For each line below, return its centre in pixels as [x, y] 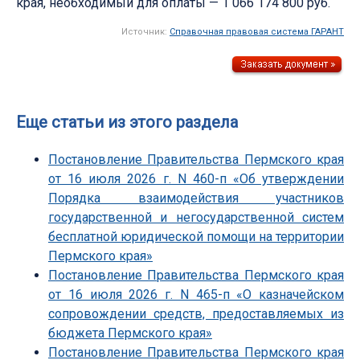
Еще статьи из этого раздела [127, 122]
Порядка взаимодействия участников [196, 198]
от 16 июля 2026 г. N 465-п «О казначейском [196, 294]
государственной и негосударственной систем [196, 217]
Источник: [145, 31]
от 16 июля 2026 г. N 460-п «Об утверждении [196, 178]
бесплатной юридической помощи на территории [196, 236]
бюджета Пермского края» [130, 333]
